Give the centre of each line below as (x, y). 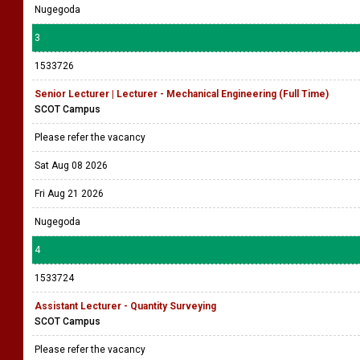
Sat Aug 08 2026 (71, 166)
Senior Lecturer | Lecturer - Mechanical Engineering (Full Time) (182, 94)
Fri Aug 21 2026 (69, 194)
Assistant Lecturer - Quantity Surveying (125, 306)
